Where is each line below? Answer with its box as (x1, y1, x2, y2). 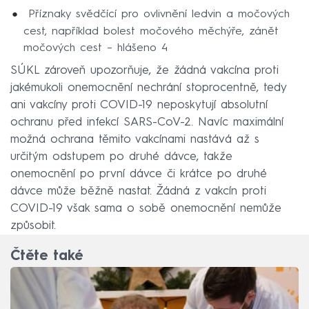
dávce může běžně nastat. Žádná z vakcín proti (10, 185, 266, 197)
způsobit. (10, 219, 56, 232)
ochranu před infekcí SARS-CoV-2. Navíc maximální (10, 116, 283, 128)
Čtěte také (10, 250, 83, 264)
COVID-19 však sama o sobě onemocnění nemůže (10, 202, 281, 215)
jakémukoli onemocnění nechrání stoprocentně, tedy (10, 81, 286, 94)
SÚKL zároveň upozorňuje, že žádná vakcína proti (10, 64, 279, 77)
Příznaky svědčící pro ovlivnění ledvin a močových (23, 9, 290, 21)
